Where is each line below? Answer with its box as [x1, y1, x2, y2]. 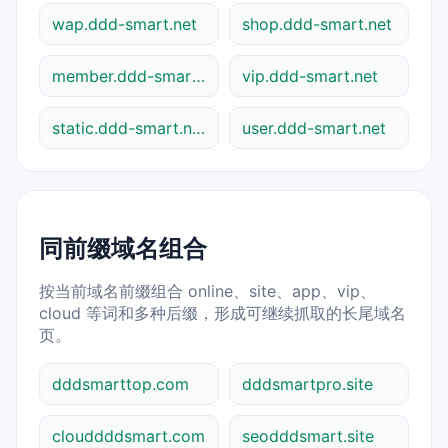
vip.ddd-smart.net [242, 66, 378, 87]
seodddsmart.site [242, 425, 374, 446]
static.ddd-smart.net [192, 118, 205, 139]
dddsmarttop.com [52, 373, 189, 394]
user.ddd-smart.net [242, 118, 386, 139]
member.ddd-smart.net [192, 66, 205, 87]
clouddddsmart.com [52, 425, 205, 446]
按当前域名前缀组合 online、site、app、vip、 [39, 280, 376, 301]
